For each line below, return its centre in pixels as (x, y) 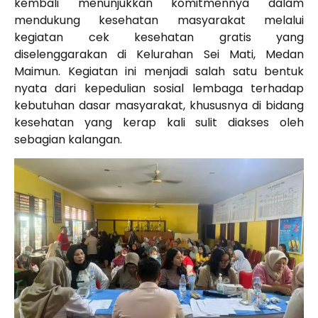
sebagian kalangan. (68, 139)
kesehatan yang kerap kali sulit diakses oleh (159, 122)
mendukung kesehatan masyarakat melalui (159, 20)
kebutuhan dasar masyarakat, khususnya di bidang (159, 105)
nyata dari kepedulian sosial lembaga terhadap (159, 88)
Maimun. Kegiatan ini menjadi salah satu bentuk (159, 71)
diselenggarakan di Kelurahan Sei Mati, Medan (159, 54)
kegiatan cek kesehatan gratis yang (159, 37)
